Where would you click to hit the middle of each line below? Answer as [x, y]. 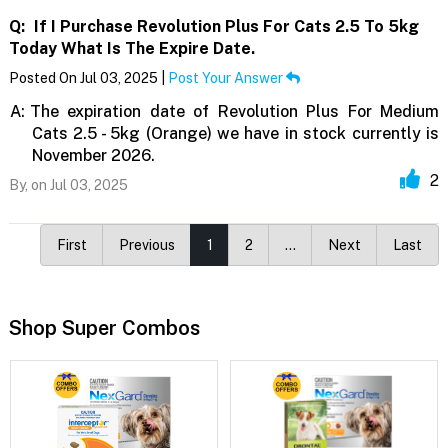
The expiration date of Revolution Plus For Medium [234, 112]
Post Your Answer [226, 78]
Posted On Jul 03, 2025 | [88, 78]
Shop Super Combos [104, 328]
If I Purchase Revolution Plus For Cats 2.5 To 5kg [224, 27]
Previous [147, 245]
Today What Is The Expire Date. [131, 49]
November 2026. [93, 156]
